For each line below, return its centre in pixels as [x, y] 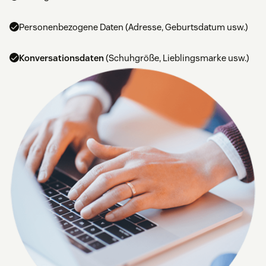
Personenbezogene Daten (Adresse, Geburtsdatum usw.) [134, 27]
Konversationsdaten [61, 58]
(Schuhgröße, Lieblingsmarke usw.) [177, 58]
